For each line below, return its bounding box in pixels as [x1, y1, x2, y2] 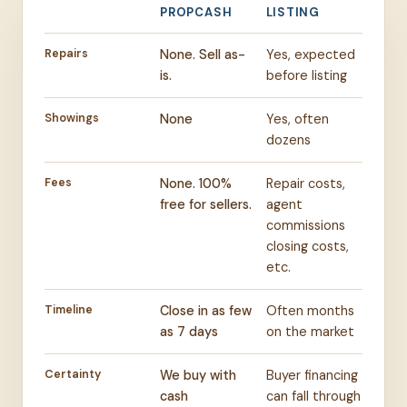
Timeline [45, 303, 93, 318]
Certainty [45, 367, 101, 382]
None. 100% [160, 175, 233, 193]
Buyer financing [265, 367, 358, 384]
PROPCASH [160, 5, 233, 21]
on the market [265, 323, 354, 341]
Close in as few [160, 303, 253, 320]
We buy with [160, 367, 237, 384]
